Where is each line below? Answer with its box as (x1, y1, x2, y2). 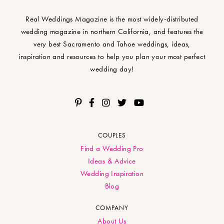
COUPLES (97, 131, 126, 140)
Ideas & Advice (88, 156, 136, 166)
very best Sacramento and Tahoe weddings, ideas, (33, 39, 190, 49)
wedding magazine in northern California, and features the (20, 26, 203, 37)
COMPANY (95, 203, 128, 212)
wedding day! (90, 64, 134, 74)
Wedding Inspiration (80, 168, 143, 179)
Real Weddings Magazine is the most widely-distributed (25, 14, 198, 24)
